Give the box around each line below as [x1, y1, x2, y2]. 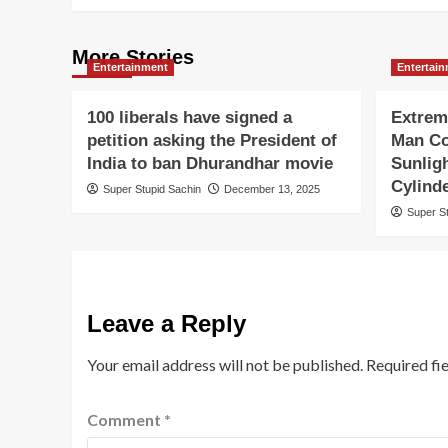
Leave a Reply [87, 309, 246, 337]
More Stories [72, 45, 194, 68]
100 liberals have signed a [87, 107, 292, 127]
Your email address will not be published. [87, 354, 363, 374]
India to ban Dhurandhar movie [87, 153, 333, 173]
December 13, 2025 [224, 182, 320, 195]
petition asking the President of [87, 130, 337, 150]
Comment [87, 409, 164, 429]
